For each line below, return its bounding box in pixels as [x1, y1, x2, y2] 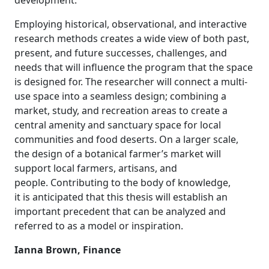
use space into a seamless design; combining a [14, 89, 226, 103]
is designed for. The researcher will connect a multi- [14, 75, 247, 88]
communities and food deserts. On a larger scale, [14, 133, 238, 146]
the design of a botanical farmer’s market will [14, 147, 221, 160]
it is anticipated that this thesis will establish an [14, 190, 228, 204]
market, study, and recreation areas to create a [14, 104, 228, 117]
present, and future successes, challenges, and [14, 46, 227, 59]
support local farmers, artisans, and [14, 162, 177, 175]
